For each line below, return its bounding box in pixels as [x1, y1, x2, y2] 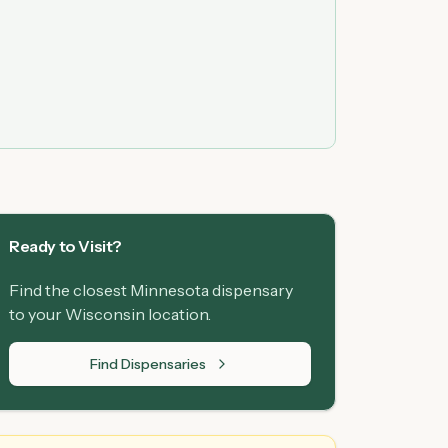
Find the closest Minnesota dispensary [9, 280, 293, 300]
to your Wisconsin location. [9, 304, 211, 324]
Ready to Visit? [9, 236, 122, 256]
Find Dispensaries [90, 355, 206, 373]
